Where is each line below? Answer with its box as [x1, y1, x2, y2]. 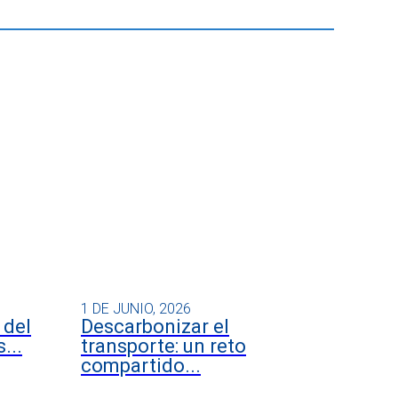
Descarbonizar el [81, 314, 229, 338]
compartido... [81, 354, 201, 377]
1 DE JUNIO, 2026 [81, 299, 191, 317]
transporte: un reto [81, 334, 246, 357]
